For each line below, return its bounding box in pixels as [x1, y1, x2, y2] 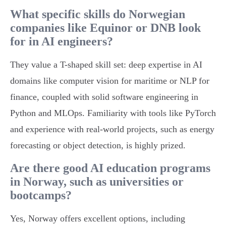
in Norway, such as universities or [10, 175, 184, 189]
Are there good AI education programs [10, 161, 210, 175]
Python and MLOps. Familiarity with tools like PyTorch [10, 108, 216, 119]
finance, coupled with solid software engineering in [10, 92, 198, 102]
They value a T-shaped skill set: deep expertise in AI [10, 60, 202, 70]
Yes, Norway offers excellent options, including [10, 213, 185, 224]
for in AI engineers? [10, 35, 113, 48]
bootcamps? [10, 189, 72, 202]
